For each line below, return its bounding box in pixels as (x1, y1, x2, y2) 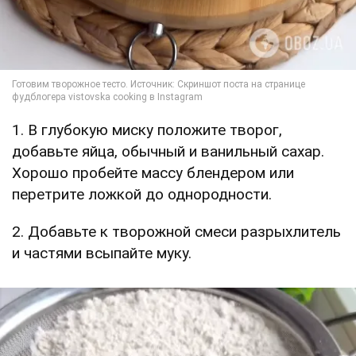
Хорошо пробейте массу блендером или (12, 164, 294, 183)
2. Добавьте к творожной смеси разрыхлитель (12, 222, 341, 242)
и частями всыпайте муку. (12, 244, 192, 263)
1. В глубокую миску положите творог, (12, 121, 282, 140)
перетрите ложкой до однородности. (12, 185, 272, 204)
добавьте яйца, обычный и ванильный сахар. (12, 142, 324, 161)
